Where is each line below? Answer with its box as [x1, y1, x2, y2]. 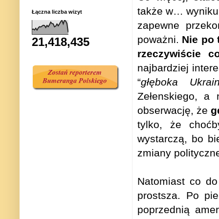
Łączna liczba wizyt [32, 9, 82, 15]
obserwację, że [137, 105, 211, 116]
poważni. [137, 34, 182, 45]
